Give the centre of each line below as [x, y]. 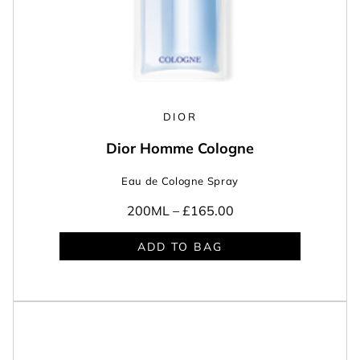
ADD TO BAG [180, 246]
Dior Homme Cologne [180, 149]
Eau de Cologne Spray [180, 181]
